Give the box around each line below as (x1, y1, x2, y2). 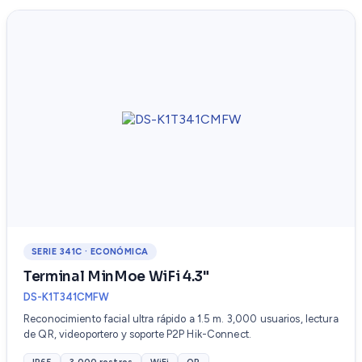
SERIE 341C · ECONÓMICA (32, 246, 149, 258)
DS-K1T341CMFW (23, 291, 109, 304)
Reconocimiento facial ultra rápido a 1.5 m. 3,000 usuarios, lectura (23, 313, 339, 326)
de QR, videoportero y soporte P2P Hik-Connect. (23, 328, 251, 341)
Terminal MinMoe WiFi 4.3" (23, 268, 209, 286)
